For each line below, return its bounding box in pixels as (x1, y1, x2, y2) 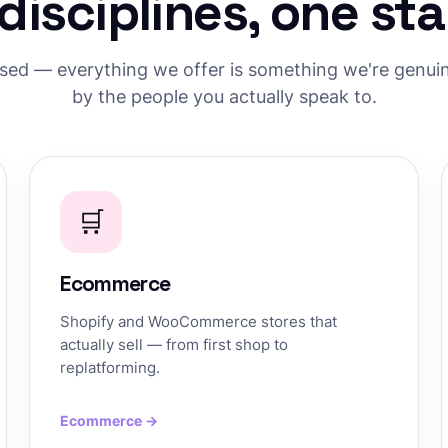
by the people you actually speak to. (71, 86, 377, 107)
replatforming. (60, 358, 161, 377)
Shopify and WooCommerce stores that (60, 312, 338, 331)
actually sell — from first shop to (60, 335, 289, 354)
